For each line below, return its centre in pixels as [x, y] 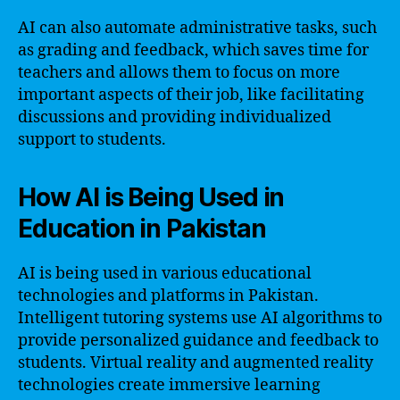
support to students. [92, 140]
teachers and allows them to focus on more [179, 73]
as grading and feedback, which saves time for [193, 50]
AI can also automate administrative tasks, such [197, 28]
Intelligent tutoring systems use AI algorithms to [200, 318]
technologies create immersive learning [169, 385]
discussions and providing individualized [175, 117]
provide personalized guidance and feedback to [198, 341]
